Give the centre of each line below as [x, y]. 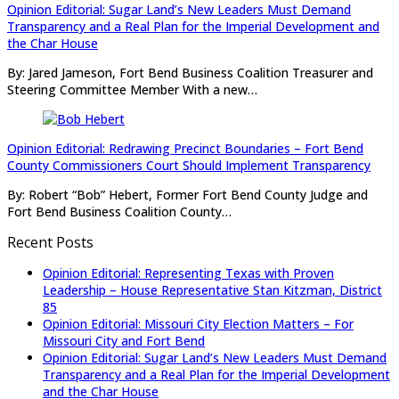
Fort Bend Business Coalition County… [119, 212]
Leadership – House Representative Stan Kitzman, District [212, 290]
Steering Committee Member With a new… [132, 90]
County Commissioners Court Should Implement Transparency [189, 166]
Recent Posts [50, 243]
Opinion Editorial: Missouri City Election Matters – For [198, 324]
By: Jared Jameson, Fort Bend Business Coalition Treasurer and [190, 73]
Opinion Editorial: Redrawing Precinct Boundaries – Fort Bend [185, 149]
